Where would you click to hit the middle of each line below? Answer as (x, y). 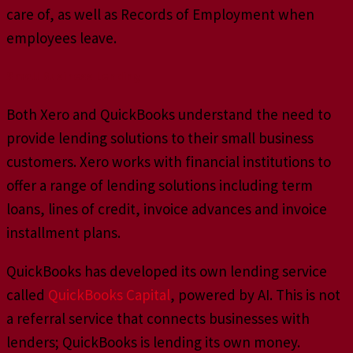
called (27, 295)
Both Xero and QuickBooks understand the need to (169, 115)
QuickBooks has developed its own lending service (167, 271)
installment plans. (63, 233)
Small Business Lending (74, 75)
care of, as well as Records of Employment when (160, 14)
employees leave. (61, 37)
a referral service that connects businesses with (158, 319)
